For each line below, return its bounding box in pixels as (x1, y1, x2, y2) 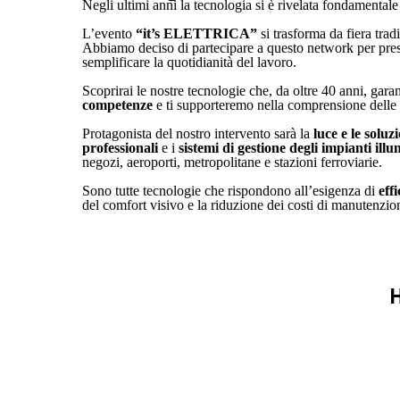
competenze (82, 97, 153, 112)
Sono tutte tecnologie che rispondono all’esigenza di (82, 183, 379, 198)
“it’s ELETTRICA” (132, 26, 257, 41)
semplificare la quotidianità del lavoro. (82, 54, 296, 70)
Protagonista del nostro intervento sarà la (82, 126, 310, 141)
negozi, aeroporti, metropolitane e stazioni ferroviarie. (82, 154, 382, 170)
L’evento (82, 26, 132, 41)
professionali (82, 140, 158, 155)
